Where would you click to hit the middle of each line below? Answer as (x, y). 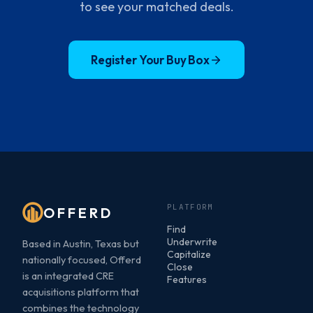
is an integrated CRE (68, 276)
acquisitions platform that (81, 292)
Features (187, 280)
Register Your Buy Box (150, 60)
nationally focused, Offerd (82, 260)
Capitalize (189, 255)
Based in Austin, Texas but (81, 244)
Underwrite (192, 242)
